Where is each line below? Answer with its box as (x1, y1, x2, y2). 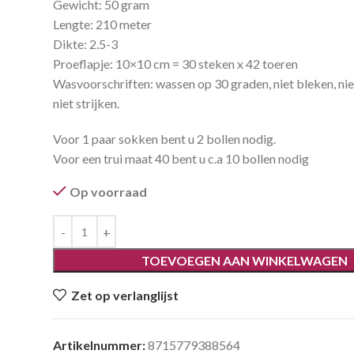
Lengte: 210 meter (53, 17, 153, 32)
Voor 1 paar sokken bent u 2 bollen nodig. (53, 131, 277, 146)
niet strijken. (53, 96, 120, 111)
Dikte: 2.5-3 (53, 36, 119, 51)
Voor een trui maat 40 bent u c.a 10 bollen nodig (53, 151, 310, 166)
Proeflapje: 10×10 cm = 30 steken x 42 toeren (53, 56, 299, 71)
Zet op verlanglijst (71, 288, 179, 303)
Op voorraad (70, 184, 148, 199)
